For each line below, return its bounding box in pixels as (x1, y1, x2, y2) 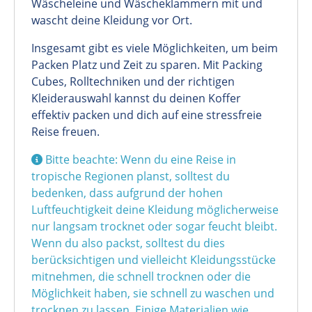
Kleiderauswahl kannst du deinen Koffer (31, 91, 241, 107)
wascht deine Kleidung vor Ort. (31, 13, 192, 29)
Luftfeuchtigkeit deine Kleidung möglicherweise (31, 202, 279, 218)
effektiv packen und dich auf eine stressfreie (31, 107, 262, 123)
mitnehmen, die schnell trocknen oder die (31, 269, 251, 285)
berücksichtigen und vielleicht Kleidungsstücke (31, 252, 276, 268)
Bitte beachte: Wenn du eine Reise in (45, 152, 236, 168)
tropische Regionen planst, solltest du (31, 169, 230, 185)
